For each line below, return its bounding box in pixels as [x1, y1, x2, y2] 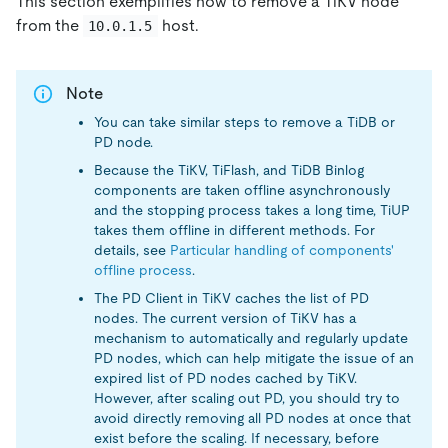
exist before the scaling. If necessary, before [94, 429, 379, 446]
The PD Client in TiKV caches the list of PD [94, 289, 369, 306]
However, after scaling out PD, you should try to [94, 389, 400, 406]
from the [16, 15, 83, 35]
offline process [94, 261, 192, 278]
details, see [94, 241, 170, 258]
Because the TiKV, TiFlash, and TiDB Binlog [94, 161, 364, 178]
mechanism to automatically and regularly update [94, 329, 408, 346]
